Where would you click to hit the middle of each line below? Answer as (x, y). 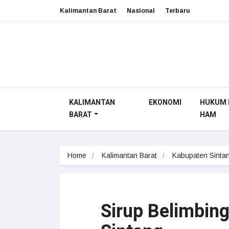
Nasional (141, 10)
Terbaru (178, 10)
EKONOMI (165, 102)
